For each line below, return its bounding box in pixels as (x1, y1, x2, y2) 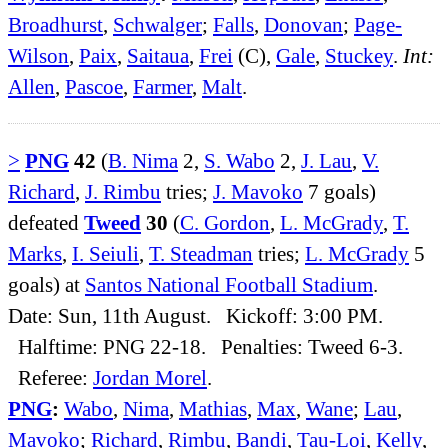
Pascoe (65, 75, 123, 99)
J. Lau (301, 148, 352, 172)
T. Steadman (149, 241, 253, 265)
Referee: (8, 365, 93, 389)
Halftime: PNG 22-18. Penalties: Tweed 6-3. (8, 334, 403, 358)
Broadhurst (8, 13, 103, 37)
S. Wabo (204, 148, 275, 172)
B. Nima (108, 148, 178, 172)
